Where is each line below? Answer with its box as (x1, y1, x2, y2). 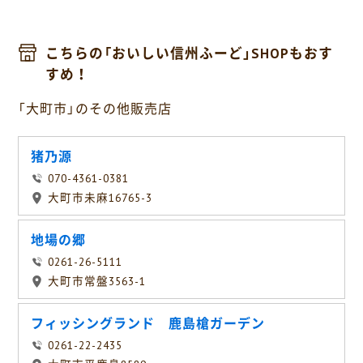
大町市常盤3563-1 (48, 274, 146, 289)
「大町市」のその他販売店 (18, 100, 172, 117)
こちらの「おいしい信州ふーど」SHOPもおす (45, 45, 333, 63)
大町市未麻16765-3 (48, 190, 152, 206)
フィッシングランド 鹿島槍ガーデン (31, 315, 265, 332)
